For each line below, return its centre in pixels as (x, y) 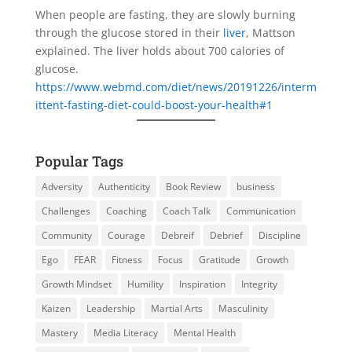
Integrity (259, 284)
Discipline (279, 235)
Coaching (126, 211)
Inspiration (202, 284)
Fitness (126, 259)
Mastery (59, 332)
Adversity (62, 186)
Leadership (110, 308)
